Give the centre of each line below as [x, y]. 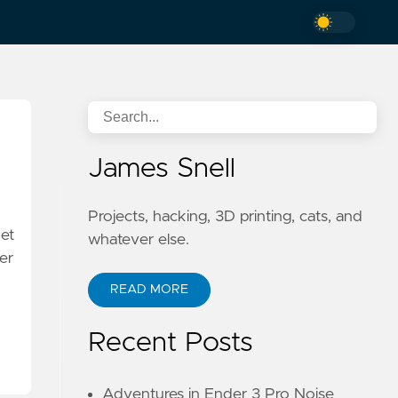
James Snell [162, 169]
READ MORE [150, 290]
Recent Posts [171, 343]
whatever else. [139, 240]
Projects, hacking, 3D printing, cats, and [226, 217]
